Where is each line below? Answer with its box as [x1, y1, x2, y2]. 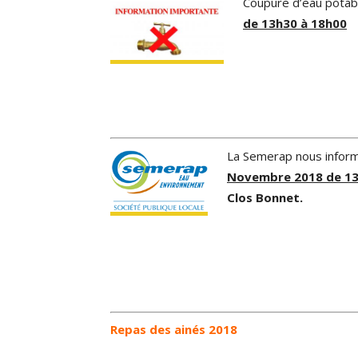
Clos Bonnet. [227, 189, 303, 205]
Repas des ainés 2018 [110, 321, 237, 337]
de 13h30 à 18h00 [243, 15, 347, 31]
